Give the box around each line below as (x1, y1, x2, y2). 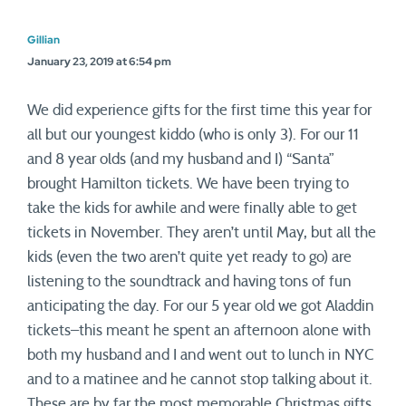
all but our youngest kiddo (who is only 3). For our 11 (27, 127, 359, 142)
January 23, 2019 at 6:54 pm (27, 54, 171, 69)
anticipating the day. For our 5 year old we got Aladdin (27, 298, 374, 314)
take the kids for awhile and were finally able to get (27, 200, 357, 216)
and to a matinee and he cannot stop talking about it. (27, 372, 372, 387)
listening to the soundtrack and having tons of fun (27, 274, 352, 289)
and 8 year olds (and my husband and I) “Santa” (27, 151, 334, 167)
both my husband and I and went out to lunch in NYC (27, 347, 373, 362)
